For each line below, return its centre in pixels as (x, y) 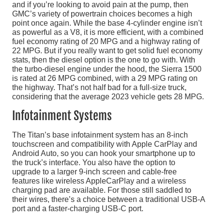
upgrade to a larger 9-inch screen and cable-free (94, 172)
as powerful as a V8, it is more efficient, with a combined (108, 32)
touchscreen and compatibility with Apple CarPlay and (105, 144)
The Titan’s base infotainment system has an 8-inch (100, 135)
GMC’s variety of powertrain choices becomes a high (102, 14)
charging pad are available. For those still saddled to (102, 190)
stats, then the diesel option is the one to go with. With (104, 60)
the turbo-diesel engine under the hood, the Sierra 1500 (107, 69)
